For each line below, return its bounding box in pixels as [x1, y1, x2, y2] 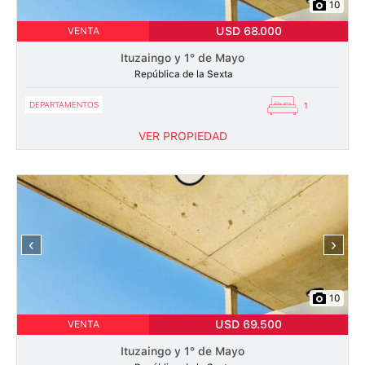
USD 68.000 [215, 24, 282, 37]
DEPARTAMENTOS [29, 99, 99, 109]
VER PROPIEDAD [138, 130, 227, 143]
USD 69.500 [215, 318, 283, 331]
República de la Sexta [132, 68, 233, 80]
